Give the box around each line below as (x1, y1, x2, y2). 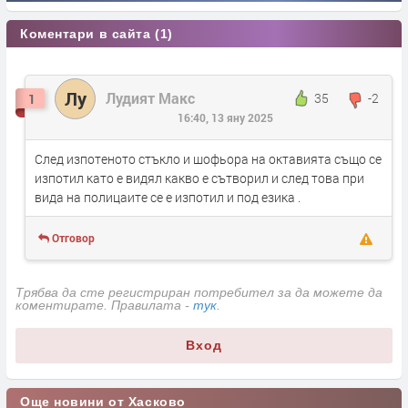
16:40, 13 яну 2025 (177, 109, 273, 125)
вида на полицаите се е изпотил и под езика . (35, 189, 301, 207)
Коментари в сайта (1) (20, 25, 173, 41)
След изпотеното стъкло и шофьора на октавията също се (35, 150, 382, 168)
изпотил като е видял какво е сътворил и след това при (35, 169, 364, 188)
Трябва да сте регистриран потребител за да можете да (15, 285, 382, 301)
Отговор (52, 230, 95, 246)
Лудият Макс (106, 87, 195, 107)
